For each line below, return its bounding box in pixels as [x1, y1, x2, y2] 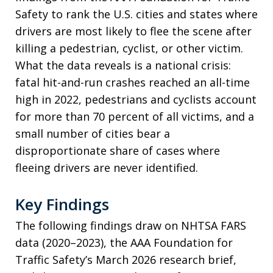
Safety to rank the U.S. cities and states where [15, 7, 258, 21]
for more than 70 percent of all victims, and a [15, 109, 254, 124]
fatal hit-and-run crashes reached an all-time [15, 75, 250, 90]
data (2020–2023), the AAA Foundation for [15, 235, 233, 250]
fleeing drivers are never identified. [15, 160, 198, 175]
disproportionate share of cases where [15, 143, 220, 158]
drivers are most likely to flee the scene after [15, 24, 252, 38]
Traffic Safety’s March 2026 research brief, [15, 252, 236, 267]
